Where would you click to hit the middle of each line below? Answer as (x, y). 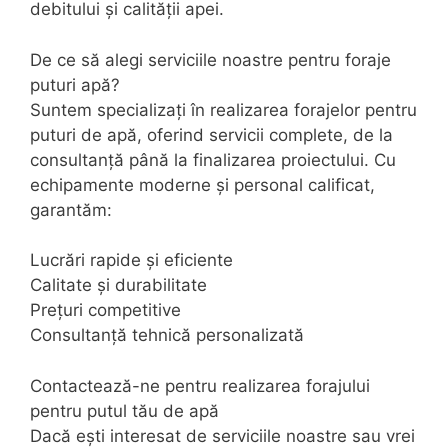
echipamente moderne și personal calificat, (202, 184)
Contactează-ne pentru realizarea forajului (200, 385)
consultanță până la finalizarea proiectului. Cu (213, 159)
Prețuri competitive (105, 310)
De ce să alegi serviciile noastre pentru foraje (210, 59)
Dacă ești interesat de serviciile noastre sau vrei (222, 435)
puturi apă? (75, 84)
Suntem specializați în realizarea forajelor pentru (223, 109)
